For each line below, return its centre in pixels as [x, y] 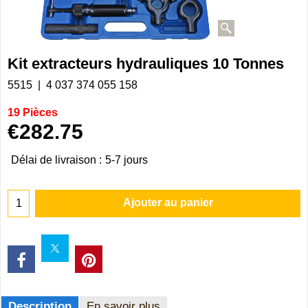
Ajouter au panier [168, 202]
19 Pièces [33, 112]
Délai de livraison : [56, 160]
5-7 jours [126, 160]
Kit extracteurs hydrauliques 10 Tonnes [146, 63]
